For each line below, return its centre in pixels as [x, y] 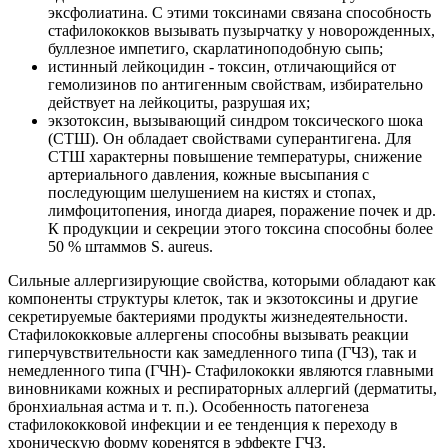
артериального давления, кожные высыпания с [208, 175]
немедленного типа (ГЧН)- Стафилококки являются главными [221, 371]
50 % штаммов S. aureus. [130, 247]
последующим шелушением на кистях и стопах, [212, 193]
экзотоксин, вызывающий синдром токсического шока [235, 121]
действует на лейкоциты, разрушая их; [179, 103]
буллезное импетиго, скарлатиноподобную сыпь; [215, 49]
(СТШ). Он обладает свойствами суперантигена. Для [229, 139]
